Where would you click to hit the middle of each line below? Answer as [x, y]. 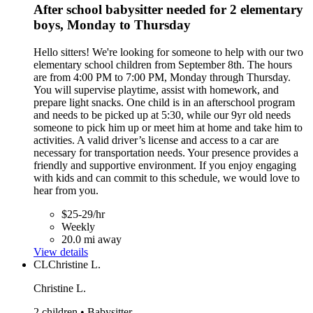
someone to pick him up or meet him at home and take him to [168, 128]
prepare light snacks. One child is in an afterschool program [164, 103]
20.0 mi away [92, 240]
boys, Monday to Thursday [112, 25]
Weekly [78, 227]
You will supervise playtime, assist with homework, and [156, 90]
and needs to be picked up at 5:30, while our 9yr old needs [162, 115]
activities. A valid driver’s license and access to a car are [156, 140]
